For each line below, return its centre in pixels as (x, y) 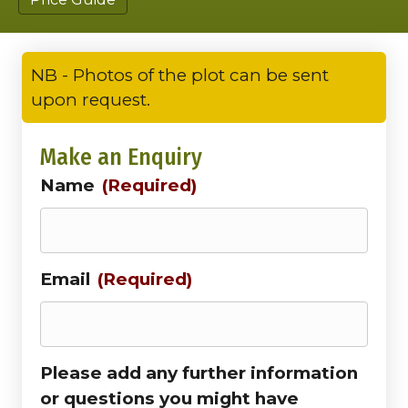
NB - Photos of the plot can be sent (180, 76)
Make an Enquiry (121, 158)
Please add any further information (199, 373)
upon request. (91, 100)
